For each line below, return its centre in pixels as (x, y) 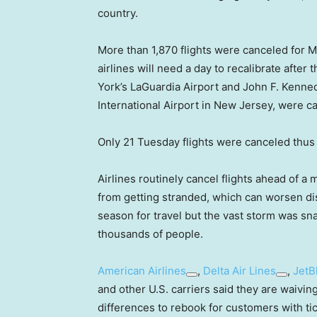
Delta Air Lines (240, 271)
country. (118, 13)
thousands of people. (150, 234)
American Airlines (142, 271)
